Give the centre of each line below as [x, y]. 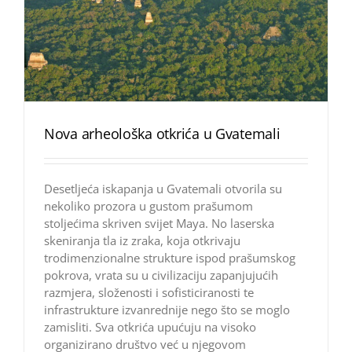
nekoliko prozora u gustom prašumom [148, 206]
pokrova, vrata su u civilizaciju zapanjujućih [161, 275]
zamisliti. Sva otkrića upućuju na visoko [150, 327]
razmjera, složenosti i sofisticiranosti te [149, 293]
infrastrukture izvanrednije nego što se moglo [167, 310]
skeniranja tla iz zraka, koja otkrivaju [142, 241]
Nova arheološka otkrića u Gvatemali [162, 134]
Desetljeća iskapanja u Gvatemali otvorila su [163, 189]
